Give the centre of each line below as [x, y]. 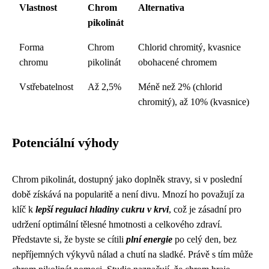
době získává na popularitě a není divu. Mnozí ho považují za [128, 194]
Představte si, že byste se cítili [69, 239]
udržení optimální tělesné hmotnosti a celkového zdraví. [117, 224]
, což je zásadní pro [205, 209]
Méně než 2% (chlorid [180, 87]
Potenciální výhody [65, 143]
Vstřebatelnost [46, 87]
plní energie [149, 239]
